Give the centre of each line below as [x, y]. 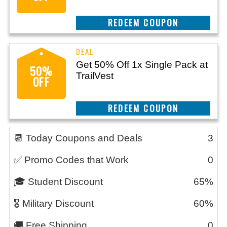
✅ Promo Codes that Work [71, 160]
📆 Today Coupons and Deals [78, 138]
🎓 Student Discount [58, 182]
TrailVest [95, 76]
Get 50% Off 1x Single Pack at [142, 65]
